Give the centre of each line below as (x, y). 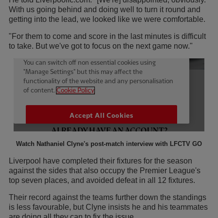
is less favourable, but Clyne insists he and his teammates (108, 207)
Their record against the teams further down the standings (108, 198)
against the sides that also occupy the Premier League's (105, 171)
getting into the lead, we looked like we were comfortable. (108, 19)
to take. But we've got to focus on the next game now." (101, 46)
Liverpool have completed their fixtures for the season (100, 161)
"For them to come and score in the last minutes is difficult (107, 36)
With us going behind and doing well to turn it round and (105, 10)
